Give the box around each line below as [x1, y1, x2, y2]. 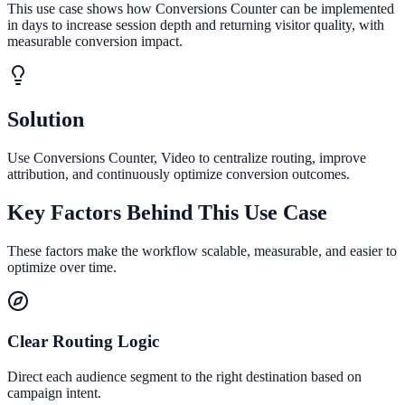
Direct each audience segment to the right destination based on [7, 368, 362, 384]
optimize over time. [7, 259, 117, 275]
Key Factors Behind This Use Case [7, 200, 327, 224]
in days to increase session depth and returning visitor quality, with [7, 16, 384, 33]
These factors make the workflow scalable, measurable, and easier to [7, 242, 397, 259]
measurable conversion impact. [7, 33, 183, 49]
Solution [7, 107, 84, 131]
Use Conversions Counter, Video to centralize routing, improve [7, 149, 366, 165]
